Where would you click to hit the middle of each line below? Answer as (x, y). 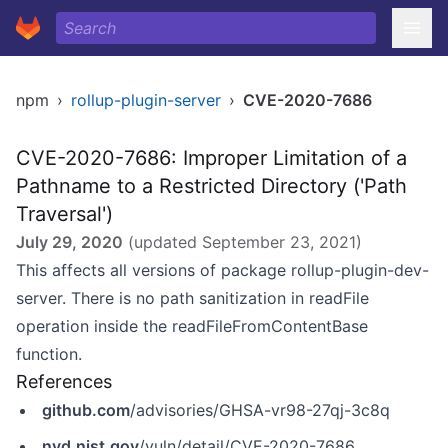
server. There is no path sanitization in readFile (192, 298)
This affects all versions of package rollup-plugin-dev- (222, 270)
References (64, 381)
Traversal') (64, 214)
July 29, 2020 (69, 242)
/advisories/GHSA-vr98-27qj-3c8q (260, 410)
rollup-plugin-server (146, 100)
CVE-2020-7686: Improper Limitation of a (211, 158)
